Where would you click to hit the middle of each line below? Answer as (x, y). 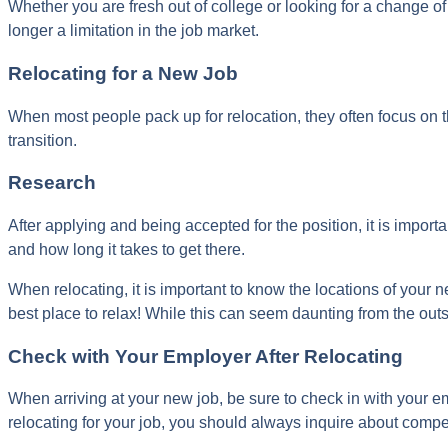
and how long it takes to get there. (126, 249)
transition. (42, 140)
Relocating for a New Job (123, 73)
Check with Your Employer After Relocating (205, 356)
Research (52, 183)
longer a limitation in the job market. (133, 31)
